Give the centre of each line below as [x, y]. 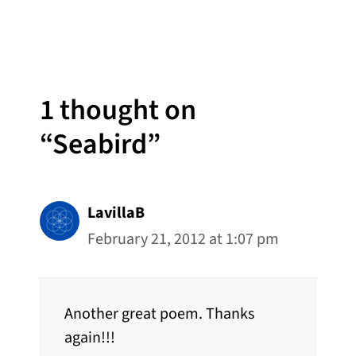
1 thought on [118, 110]
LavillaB [116, 213]
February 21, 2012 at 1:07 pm [183, 239]
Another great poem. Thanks [159, 313]
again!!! [90, 337]
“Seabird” [100, 144]
